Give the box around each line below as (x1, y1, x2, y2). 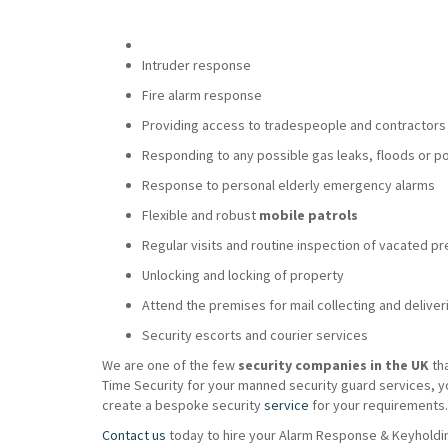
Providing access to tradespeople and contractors (142, 116, 446, 134)
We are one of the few (102, 356, 238, 374)
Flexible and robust (142, 206, 259, 224)
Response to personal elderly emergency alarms (142, 176, 435, 194)
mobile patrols (259, 206, 358, 224)
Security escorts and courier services (142, 326, 368, 344)
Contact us (102, 426, 166, 444)
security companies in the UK (238, 356, 432, 374)
